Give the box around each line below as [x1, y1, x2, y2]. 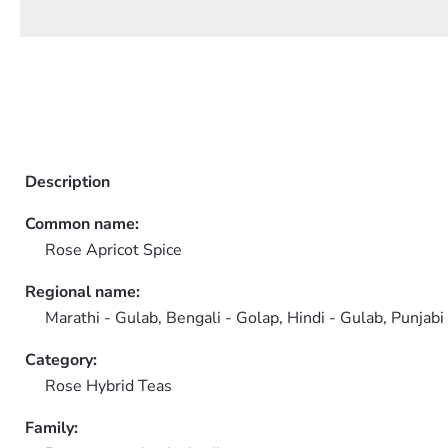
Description [25, 171, 110, 193]
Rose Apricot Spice [45, 239, 182, 261]
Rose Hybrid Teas [45, 375, 172, 397]
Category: [25, 349, 97, 371]
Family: [25, 417, 78, 439]
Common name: [25, 213, 139, 235]
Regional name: [25, 281, 140, 303]
